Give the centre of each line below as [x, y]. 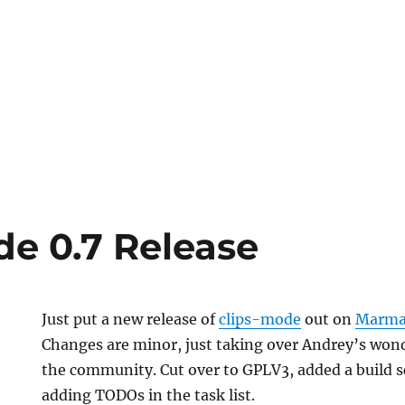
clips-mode [260, 319]
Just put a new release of [131, 319]
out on [329, 319]
